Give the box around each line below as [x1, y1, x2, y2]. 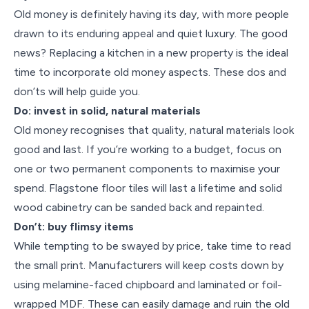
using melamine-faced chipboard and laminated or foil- [14, 278, 282, 291]
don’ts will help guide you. [14, 85, 140, 98]
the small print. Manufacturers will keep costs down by [14, 259, 283, 272]
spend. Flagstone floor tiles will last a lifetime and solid [14, 181, 282, 195]
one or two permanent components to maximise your [14, 162, 280, 175]
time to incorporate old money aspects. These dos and [14, 66, 286, 79]
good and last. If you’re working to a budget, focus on [14, 143, 281, 156]
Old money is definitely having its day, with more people [14, 8, 289, 21]
